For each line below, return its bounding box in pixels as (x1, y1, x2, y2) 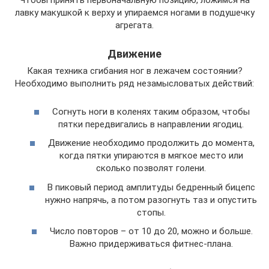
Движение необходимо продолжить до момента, (47, 138, 255, 148)
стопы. (136, 207, 166, 218)
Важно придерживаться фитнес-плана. (69, 238, 233, 249)
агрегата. (115, 20, 154, 31)
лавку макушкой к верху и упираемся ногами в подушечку (14, 7, 255, 18)
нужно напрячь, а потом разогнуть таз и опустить (45, 194, 257, 205)
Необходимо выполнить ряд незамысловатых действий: (15, 78, 254, 89)
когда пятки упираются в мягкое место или (59, 150, 243, 161)
